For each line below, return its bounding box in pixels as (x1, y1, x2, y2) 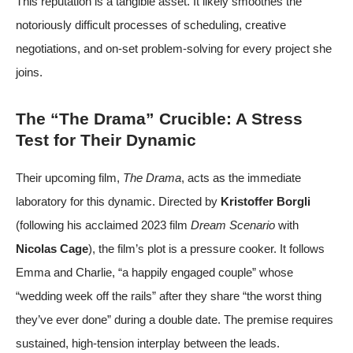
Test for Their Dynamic (16, 131, 196, 150)
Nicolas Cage (16, 242, 88, 256)
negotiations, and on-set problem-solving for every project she (16, 42, 332, 56)
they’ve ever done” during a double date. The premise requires (16, 313, 333, 327)
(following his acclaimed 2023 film (16, 218, 191, 232)
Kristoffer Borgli (221, 195, 310, 209)
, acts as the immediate (181, 171, 301, 185)
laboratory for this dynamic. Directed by (16, 195, 221, 209)
